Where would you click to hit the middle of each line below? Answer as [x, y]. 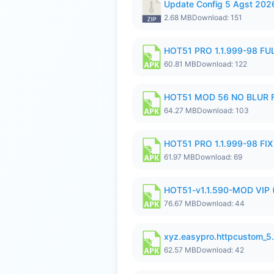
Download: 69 [219, 157]
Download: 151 [217, 17]
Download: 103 [223, 110]
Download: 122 [222, 64]
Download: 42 [220, 250]
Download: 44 [220, 203]
